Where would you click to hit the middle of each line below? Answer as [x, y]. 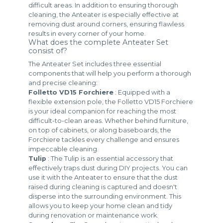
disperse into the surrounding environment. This [105, 197]
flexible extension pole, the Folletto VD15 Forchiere [111, 102]
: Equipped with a [142, 93]
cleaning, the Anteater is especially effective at [104, 15]
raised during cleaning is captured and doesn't [103, 187]
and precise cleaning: [63, 83]
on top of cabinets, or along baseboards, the [100, 130]
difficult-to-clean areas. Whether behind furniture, [109, 121]
